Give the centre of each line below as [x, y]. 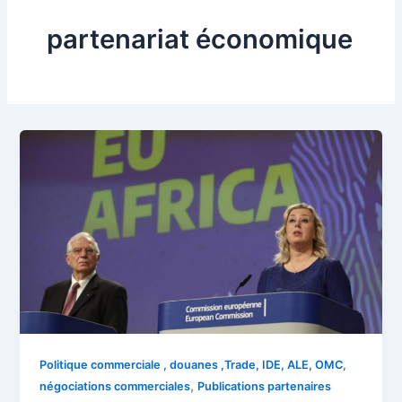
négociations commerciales [115, 386]
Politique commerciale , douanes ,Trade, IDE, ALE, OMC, [193, 364]
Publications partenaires [265, 386]
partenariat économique [199, 39]
